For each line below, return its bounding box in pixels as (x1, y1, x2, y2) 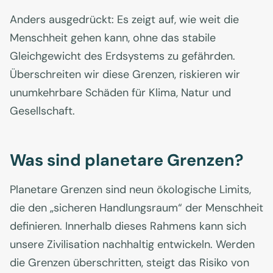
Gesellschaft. (10, 104, 75, 119)
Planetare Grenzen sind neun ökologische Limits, (10, 182, 251, 197)
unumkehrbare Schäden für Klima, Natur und (10, 85, 231, 101)
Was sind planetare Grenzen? (10, 149, 244, 171)
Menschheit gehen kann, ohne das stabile (10, 30, 216, 46)
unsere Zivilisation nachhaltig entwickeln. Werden (10, 237, 255, 252)
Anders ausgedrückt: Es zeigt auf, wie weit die (10, 12, 239, 27)
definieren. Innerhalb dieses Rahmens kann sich (10, 219, 246, 234)
